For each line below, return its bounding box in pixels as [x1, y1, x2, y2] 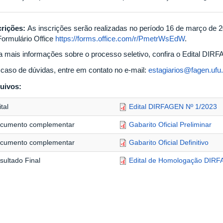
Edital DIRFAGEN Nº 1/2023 [129, 102, 217, 111]
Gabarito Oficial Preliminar [129, 120, 212, 128]
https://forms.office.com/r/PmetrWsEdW [55, 34, 185, 43]
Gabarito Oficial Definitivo [129, 138, 209, 146]
